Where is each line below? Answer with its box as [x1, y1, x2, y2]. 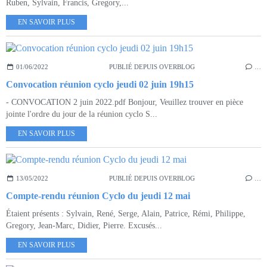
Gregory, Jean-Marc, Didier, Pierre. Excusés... [6, 221, 162, 230]
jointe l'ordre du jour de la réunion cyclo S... [6, 109, 157, 119]
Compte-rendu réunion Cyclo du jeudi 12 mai [6, 190, 190, 201]
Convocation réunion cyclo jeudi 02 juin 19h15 [6, 79, 194, 89]
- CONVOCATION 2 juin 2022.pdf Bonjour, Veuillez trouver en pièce [6, 97, 243, 107]
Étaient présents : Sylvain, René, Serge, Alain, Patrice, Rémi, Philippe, [6, 209, 246, 218]
